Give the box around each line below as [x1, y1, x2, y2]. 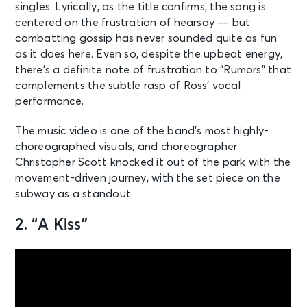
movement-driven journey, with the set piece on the [15, 172, 280, 184]
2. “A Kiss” [15, 217, 88, 233]
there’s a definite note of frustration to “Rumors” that [15, 64, 292, 75]
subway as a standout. [15, 188, 134, 199]
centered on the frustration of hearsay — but [15, 16, 251, 28]
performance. [15, 95, 84, 107]
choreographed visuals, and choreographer [15, 140, 238, 152]
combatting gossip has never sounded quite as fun [15, 32, 278, 44]
